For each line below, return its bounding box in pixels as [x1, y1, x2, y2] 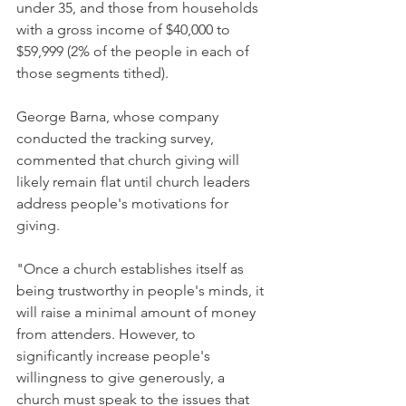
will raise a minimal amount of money [16, 304, 259, 321]
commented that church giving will [16, 151, 243, 169]
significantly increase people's [16, 347, 214, 364]
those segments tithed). [16, 64, 169, 82]
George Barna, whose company [16, 108, 222, 125]
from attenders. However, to [16, 325, 199, 343]
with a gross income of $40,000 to [16, 21, 234, 38]
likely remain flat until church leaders [16, 173, 254, 190]
